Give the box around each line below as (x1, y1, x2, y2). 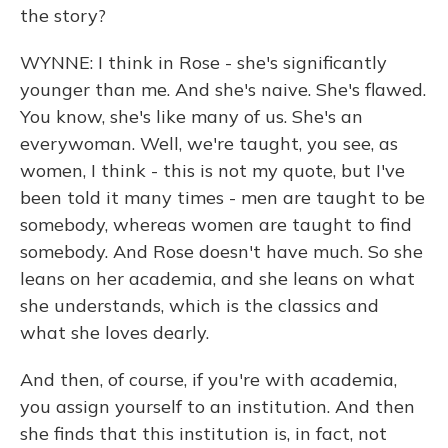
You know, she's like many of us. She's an (20, 105, 363, 128)
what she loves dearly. (20, 321, 209, 344)
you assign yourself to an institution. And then (20, 395, 415, 418)
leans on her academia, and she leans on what (20, 267, 415, 290)
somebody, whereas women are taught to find (20, 213, 412, 236)
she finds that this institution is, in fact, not (20, 422, 387, 445)
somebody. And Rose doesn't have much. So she (20, 240, 423, 263)
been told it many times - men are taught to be (20, 186, 425, 209)
